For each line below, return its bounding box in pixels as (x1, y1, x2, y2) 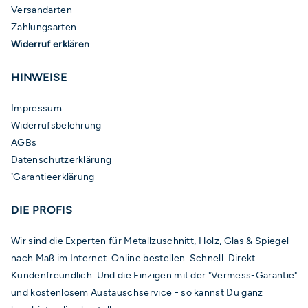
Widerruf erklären (11, 37, 90, 50)
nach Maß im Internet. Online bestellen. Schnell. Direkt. (11, 251, 258, 264)
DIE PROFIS (11, 203, 73, 217)
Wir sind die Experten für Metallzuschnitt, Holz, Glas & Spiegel (11, 234, 289, 247)
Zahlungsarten (11, 20, 77, 33)
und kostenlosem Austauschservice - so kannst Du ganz (11, 285, 263, 298)
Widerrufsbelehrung (11, 118, 102, 131)
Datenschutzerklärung (11, 153, 112, 166)
